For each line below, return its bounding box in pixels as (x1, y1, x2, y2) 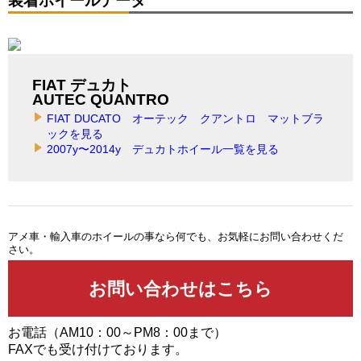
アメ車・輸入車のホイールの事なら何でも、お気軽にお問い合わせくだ (8, 230, 343, 243)
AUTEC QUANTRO (32, 91, 169, 109)
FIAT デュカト (32, 77, 131, 94)
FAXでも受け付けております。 (8, 342, 188, 357)
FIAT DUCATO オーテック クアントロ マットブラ (47, 112, 324, 126)
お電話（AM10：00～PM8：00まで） (8, 326, 226, 340)
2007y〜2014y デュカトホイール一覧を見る (47, 143, 279, 156)
